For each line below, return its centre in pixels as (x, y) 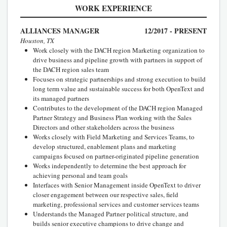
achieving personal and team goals (80, 175)
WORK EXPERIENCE (113, 8)
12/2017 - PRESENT (176, 30)
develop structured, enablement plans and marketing (105, 146)
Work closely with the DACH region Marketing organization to (119, 50)
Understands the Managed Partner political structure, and (111, 214)
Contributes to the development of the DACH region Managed (118, 108)
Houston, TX (37, 40)
